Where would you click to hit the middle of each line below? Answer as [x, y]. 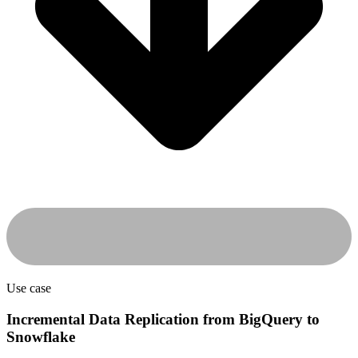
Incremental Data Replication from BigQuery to [163, 320]
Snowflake [41, 337]
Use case [29, 288]
